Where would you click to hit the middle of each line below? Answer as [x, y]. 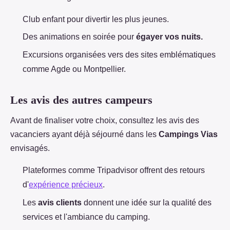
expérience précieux [66, 185]
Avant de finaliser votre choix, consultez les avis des [105, 121]
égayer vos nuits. [169, 37]
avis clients [60, 202]
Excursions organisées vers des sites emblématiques [119, 54]
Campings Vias [188, 135]
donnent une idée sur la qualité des [147, 202]
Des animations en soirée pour [79, 37]
